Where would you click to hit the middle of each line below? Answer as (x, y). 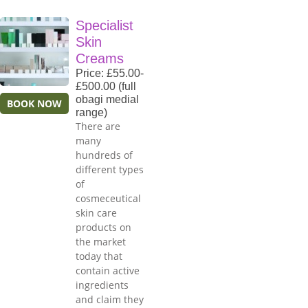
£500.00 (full (106, 87)
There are (98, 126)
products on (103, 228)
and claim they (110, 300)
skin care (96, 213)
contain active (108, 271)
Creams (100, 59)
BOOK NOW (34, 104)
